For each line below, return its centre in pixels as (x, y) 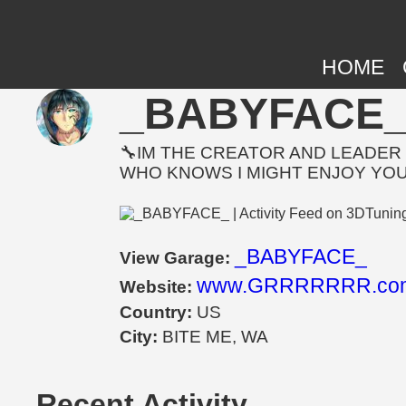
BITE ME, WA (216, 337)
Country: (159, 313)
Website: (159, 287)
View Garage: (178, 258)
